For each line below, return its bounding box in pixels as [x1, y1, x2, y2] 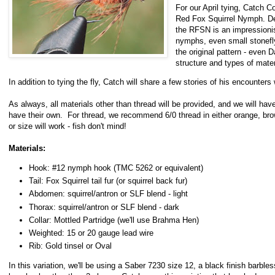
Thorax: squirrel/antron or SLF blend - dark [29, 202, 179, 212]
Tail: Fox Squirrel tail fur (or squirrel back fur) [29, 176, 187, 185]
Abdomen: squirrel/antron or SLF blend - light [29, 189, 190, 199]
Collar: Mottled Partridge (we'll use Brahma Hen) [29, 215, 199, 225]
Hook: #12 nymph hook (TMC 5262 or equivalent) [29, 163, 203, 172]
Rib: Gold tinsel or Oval [29, 241, 112, 251]
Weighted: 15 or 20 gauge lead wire [29, 228, 153, 238]
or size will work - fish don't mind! [9, 122, 126, 131]
